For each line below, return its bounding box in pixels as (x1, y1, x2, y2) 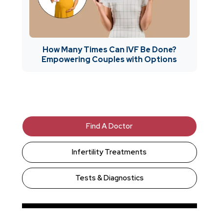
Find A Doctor (86, 121, 133, 131)
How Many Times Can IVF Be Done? (42, 44, 176, 55)
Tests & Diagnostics (75, 173, 144, 183)
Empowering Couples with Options (42, 54, 177, 65)
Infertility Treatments (72, 147, 147, 157)
